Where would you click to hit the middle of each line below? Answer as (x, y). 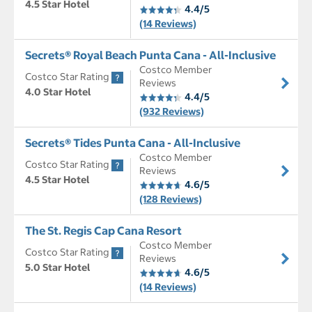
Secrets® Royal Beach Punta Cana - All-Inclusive (150, 55)
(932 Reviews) (172, 112)
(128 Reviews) (171, 200)
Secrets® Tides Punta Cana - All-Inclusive (133, 143)
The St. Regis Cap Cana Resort (103, 231)
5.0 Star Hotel (58, 268)
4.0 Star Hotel (58, 92)
